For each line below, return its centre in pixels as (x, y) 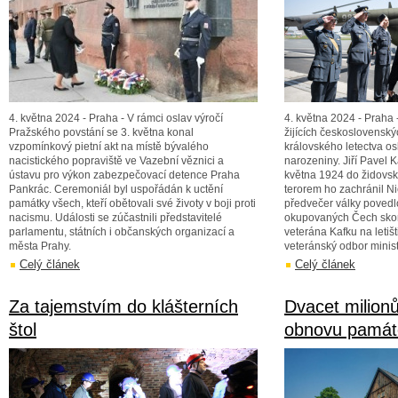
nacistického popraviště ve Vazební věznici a (116, 161)
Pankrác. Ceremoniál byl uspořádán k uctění (116, 189)
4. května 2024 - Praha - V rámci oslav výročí (116, 118)
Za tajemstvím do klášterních (123, 306)
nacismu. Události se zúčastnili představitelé (115, 218)
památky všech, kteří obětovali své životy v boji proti (132, 203)
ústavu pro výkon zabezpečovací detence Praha (124, 175)
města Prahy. (40, 246)
